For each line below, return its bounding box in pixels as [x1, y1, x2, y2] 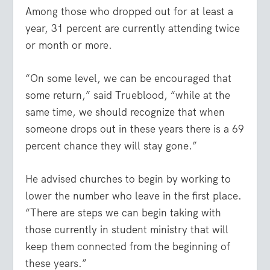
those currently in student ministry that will [25, 223, 229, 237]
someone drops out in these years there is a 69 [25, 122, 245, 136]
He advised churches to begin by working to [25, 172, 231, 186]
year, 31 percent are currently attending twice [25, 21, 240, 35]
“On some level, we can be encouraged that [25, 72, 232, 86]
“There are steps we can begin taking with [25, 206, 222, 220]
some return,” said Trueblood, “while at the [25, 89, 231, 102]
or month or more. [25, 38, 113, 52]
